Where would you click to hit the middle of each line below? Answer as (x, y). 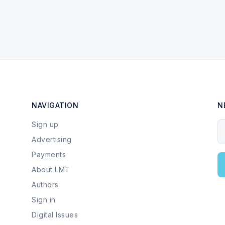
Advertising (52, 139)
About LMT (51, 170)
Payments (49, 154)
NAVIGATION (55, 105)
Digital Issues (55, 215)
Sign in (44, 200)
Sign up (45, 124)
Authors (45, 185)
